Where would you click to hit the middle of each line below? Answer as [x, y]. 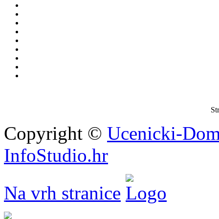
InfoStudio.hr [56, 155]
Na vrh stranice [62, 193]
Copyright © [55, 133]
